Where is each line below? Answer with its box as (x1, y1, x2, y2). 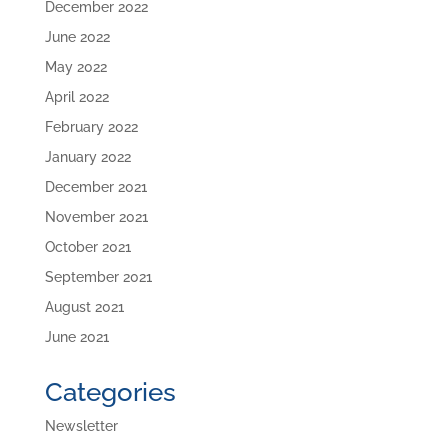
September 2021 (44, 269, 152, 286)
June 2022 (44, 29, 110, 46)
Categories (44, 377, 176, 408)
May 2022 (44, 59, 107, 76)
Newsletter (44, 418, 118, 435)
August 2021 (44, 299, 124, 316)
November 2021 (44, 209, 148, 226)
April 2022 (44, 89, 109, 106)
